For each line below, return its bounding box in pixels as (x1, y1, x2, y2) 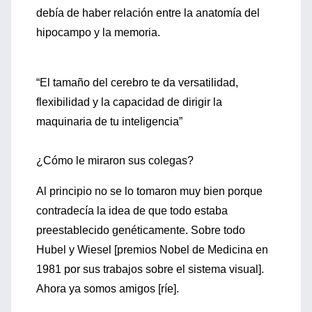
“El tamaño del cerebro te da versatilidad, (36, 77, 238, 88)
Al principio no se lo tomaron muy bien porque (36, 185, 263, 197)
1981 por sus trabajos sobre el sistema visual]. (36, 263, 264, 275)
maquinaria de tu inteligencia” (36, 116, 182, 127)
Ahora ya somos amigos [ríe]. (36, 283, 179, 295)
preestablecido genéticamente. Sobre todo (36, 224, 245, 236)
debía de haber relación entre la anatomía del (36, 7, 260, 19)
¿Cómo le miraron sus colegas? (36, 155, 194, 166)
